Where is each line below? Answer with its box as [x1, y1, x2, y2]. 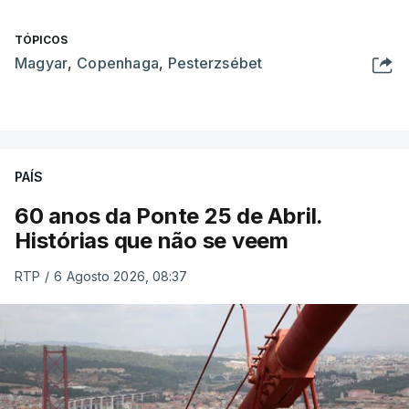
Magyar [15, 54, 68, 72]
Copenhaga [77, 54, 160, 72]
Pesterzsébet [168, 54, 263, 72]
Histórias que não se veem [15, 227, 288, 254]
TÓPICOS [15, 33, 68, 47]
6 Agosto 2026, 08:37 [54, 268, 188, 284]
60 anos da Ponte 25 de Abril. [15, 203, 323, 229]
